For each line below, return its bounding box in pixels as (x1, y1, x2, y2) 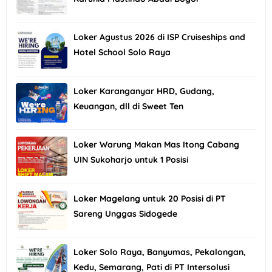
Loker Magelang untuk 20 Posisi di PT (73, 192, 226, 204)
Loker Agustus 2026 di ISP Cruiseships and (73, 32, 245, 43)
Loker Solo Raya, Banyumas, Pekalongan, (73, 246, 246, 257)
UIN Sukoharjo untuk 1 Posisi (73, 154, 188, 166)
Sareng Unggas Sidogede (73, 208, 177, 219)
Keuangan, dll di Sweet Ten (73, 100, 183, 112)
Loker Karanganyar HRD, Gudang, (73, 85, 214, 97)
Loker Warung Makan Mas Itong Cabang (73, 139, 239, 151)
